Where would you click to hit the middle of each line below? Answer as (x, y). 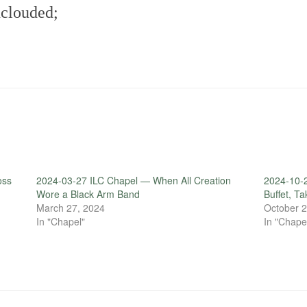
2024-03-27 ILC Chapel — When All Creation (133, 181)
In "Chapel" (60, 222)
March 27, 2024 (70, 208)
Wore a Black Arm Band (88, 194)
